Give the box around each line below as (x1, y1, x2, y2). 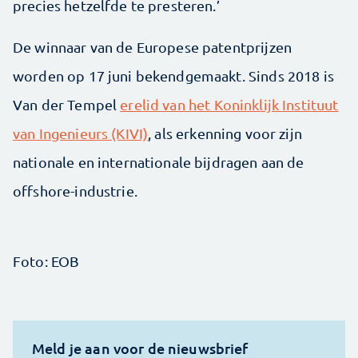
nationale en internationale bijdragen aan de (13, 153, 304, 171)
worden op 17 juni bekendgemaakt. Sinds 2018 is (13, 67, 334, 85)
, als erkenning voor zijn (148, 125, 302, 142)
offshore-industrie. (13, 182, 137, 200)
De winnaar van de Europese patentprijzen (13, 38, 292, 56)
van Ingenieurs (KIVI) (13, 125, 149, 142)
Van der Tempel (13, 96, 121, 113)
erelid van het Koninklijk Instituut (120, 96, 339, 113)
